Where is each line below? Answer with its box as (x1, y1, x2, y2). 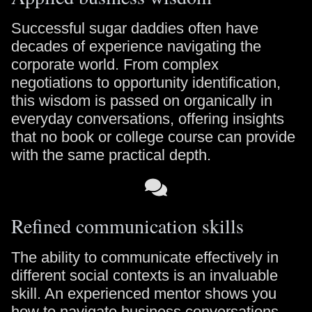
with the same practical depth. (11, 146, 211, 164)
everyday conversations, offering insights (11, 110, 284, 127)
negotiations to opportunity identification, (11, 74, 281, 91)
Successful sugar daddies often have (11, 19, 258, 37)
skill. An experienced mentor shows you (11, 285, 276, 302)
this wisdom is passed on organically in (11, 92, 272, 109)
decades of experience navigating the (11, 38, 261, 55)
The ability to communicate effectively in (11, 249, 279, 266)
